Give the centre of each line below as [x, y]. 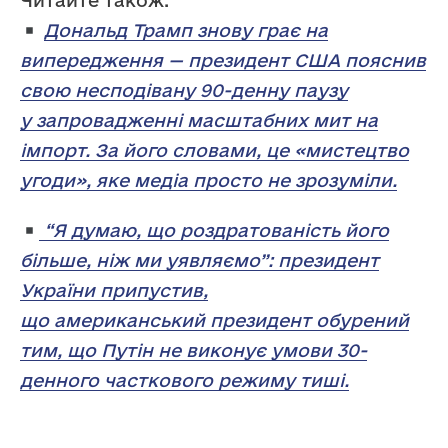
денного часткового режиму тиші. [184, 380]
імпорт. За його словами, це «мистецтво [214, 150]
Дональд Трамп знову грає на [186, 30]
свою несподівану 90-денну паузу [184, 90]
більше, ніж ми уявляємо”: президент [199, 260]
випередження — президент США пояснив [223, 60]
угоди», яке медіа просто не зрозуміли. [208, 180]
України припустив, [114, 290]
